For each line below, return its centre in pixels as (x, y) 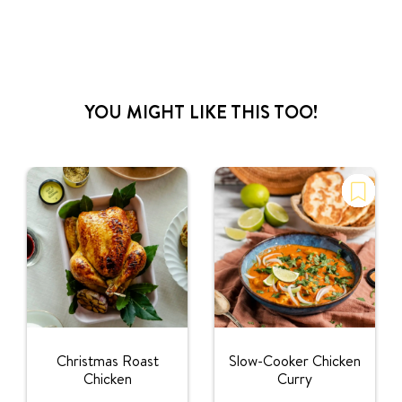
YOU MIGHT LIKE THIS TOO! (201, 111)
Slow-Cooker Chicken (295, 361)
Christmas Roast (107, 361)
